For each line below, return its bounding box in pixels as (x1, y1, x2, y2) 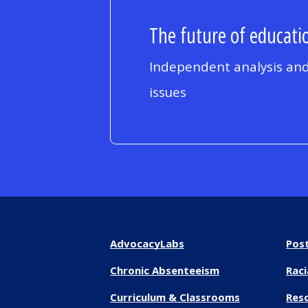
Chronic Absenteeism (110, 263, 219, 277)
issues (149, 83, 187, 102)
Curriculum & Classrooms (110, 289, 240, 304)
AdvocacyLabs (110, 236, 184, 250)
